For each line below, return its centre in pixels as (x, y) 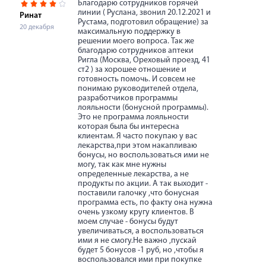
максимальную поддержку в (129, 32)
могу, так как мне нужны (122, 165)
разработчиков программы (128, 98)
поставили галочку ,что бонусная (138, 193)
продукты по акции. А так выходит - (143, 184)
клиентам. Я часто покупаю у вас (137, 136)
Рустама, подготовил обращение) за (143, 22)
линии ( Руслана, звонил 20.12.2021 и (144, 13)
